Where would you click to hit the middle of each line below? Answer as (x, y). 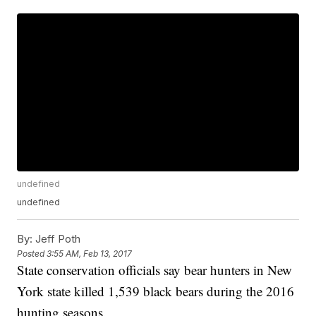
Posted (32, 254)
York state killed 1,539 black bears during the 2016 (156, 291)
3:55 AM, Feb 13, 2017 (90, 254)
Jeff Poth (57, 239)
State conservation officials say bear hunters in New (155, 270)
